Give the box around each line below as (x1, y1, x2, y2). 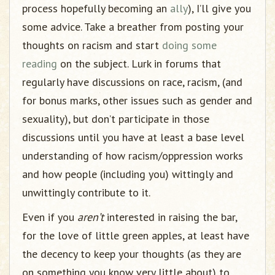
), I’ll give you (188, 1, 251, 15)
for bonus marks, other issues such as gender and (22, 93, 252, 107)
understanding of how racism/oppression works (22, 149, 243, 163)
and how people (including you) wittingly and (22, 167, 233, 181)
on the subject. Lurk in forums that (57, 56, 221, 71)
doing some (162, 38, 217, 52)
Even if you (22, 210, 77, 224)
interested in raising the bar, (104, 210, 237, 224)
